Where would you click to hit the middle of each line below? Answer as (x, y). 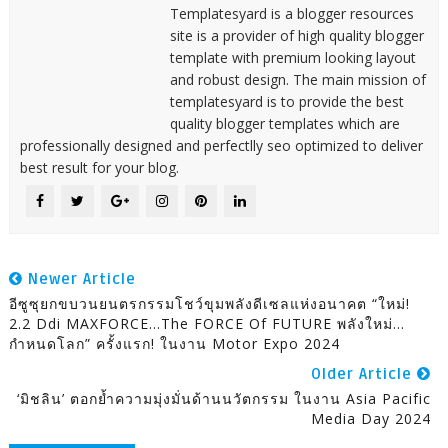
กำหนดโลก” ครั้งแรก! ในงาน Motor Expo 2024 (174, 343)
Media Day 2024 (371, 418)
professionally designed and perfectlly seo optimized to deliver (221, 145)
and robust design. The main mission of (297, 79)
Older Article (364, 373)
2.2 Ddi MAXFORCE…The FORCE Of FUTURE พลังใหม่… (206, 323)
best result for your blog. (99, 167)
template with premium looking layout (292, 57)
